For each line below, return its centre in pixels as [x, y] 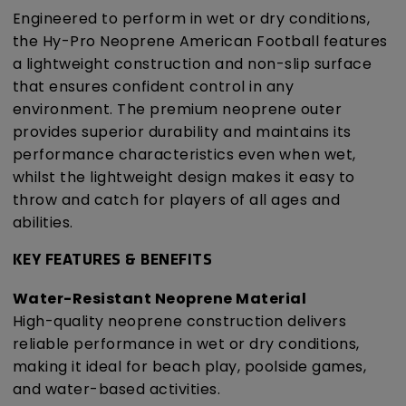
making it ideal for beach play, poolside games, [189, 367]
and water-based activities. [116, 390]
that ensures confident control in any [153, 87]
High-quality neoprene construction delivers [179, 322]
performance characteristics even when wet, [184, 155]
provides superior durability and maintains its [182, 132]
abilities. [43, 223]
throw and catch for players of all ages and [176, 200]
